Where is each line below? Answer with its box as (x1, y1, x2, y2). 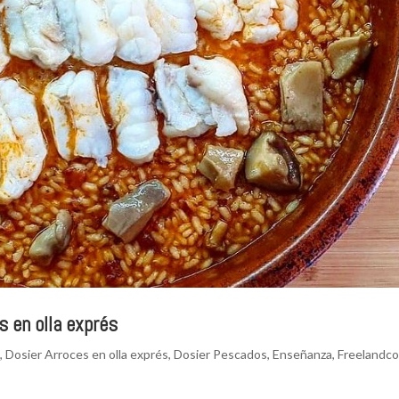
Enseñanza (273, 346, 333, 362)
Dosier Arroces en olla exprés (5, 346, 169, 362)
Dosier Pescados (174, 346, 268, 362)
